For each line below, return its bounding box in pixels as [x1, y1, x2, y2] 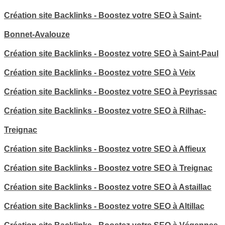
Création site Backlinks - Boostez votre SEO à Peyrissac [4, 87, 217, 96]
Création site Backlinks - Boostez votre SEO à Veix [4, 68, 195, 77]
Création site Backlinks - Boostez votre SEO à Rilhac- [4, 106, 206, 115]
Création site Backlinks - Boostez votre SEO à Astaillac [4, 182, 211, 191]
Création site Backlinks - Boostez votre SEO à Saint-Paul [4, 49, 218, 58]
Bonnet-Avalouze [4, 30, 70, 39]
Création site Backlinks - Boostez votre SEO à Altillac [4, 201, 204, 210]
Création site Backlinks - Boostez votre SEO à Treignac [4, 163, 212, 172]
